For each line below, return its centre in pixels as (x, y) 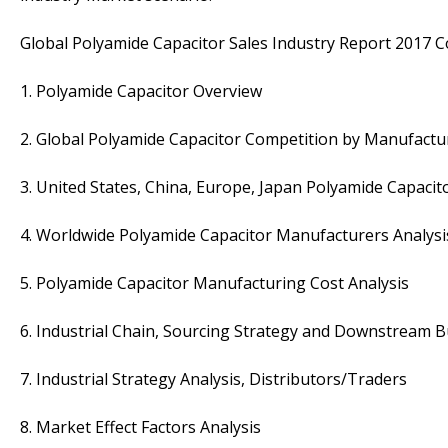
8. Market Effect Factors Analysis (140, 426)
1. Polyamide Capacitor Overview (141, 90)
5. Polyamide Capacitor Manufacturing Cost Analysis (214, 282)
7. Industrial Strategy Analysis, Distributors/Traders (213, 378)
